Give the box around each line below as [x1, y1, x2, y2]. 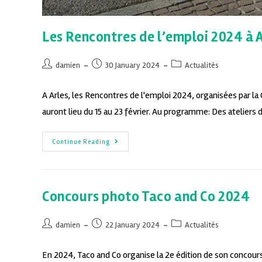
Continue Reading [52, 138, 110, 146]
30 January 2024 [105, 60, 160, 71]
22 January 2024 [105, 220, 160, 230]
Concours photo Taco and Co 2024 [42, 188, 250, 206]
